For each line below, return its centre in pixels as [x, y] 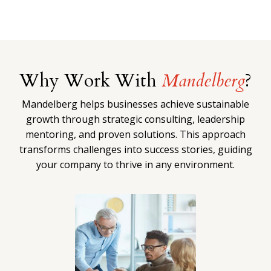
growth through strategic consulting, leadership [135, 119]
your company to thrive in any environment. [135, 164]
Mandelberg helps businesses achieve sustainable [135, 104]
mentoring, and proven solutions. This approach [135, 134]
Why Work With [90, 80]
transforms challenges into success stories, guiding [135, 149]
